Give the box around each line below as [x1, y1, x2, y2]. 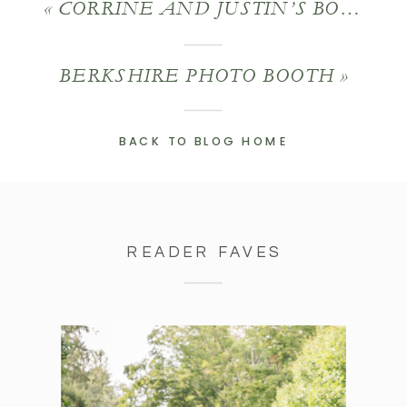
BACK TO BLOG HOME [119, 134, 289, 149]
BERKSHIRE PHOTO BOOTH [59, 64, 334, 87]
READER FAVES [126, 243, 283, 262]
